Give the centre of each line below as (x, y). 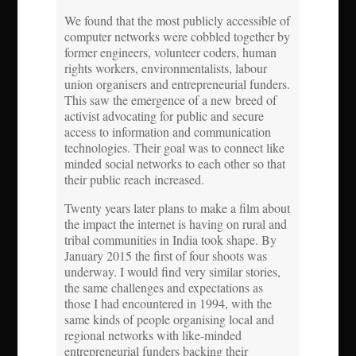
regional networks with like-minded (153, 335)
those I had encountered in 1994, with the (168, 303)
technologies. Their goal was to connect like (174, 147)
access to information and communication (167, 131)
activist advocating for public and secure (164, 115)
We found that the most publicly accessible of (177, 20)
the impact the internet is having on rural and (175, 223)
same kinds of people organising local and (169, 319)
